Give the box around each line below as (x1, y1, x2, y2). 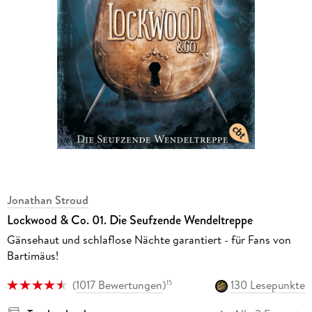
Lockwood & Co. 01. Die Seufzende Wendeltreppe (6, 210, 253, 229)
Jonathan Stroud (6, 192, 88, 208)
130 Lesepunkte (231, 277, 306, 293)
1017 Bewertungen (75, 277, 162, 293)
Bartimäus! (6, 247, 58, 263)
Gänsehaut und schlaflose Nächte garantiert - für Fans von (6, 231, 291, 247)
